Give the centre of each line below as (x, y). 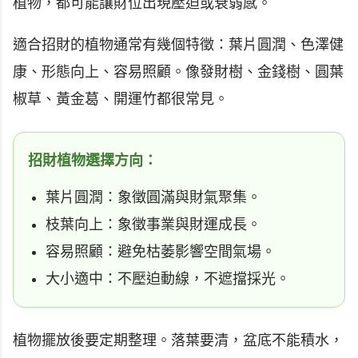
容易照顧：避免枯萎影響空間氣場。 (161, 251)
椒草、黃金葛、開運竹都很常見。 (121, 99)
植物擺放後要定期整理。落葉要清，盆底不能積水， (178, 340)
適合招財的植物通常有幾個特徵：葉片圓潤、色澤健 (178, 44)
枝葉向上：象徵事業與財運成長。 (153, 224)
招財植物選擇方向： (93, 160)
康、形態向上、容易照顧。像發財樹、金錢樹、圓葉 (178, 72)
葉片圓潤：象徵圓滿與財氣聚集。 (153, 197)
